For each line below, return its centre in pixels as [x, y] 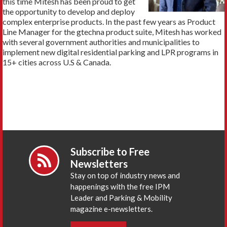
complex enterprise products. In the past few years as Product [109, 21]
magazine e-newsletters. [112, 209]
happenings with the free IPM [120, 186]
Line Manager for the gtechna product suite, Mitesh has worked [112, 31]
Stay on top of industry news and [125, 175]
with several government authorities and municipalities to [101, 42]
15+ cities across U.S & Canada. [57, 62]
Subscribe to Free [110, 151]
